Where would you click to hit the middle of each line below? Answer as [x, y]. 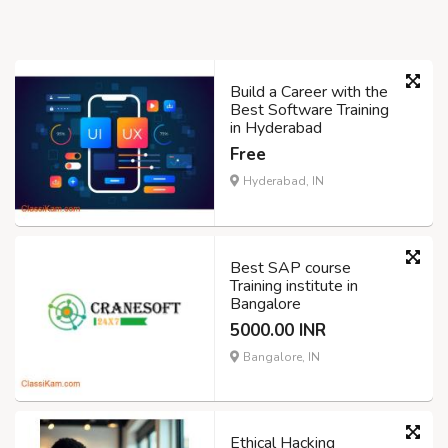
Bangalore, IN [280, 356]
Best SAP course [290, 267]
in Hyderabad [276, 127]
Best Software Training [309, 109]
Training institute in [294, 285]
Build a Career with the [309, 91]
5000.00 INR [278, 330]
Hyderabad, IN [282, 180]
